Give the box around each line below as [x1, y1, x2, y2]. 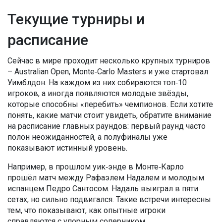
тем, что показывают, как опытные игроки [7, 206, 166, 215]
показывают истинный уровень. [7, 143, 127, 153]
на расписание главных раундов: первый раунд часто [7, 121, 206, 131]
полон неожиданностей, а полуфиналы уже [7, 132, 167, 142]
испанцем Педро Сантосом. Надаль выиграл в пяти [7, 184, 198, 193]
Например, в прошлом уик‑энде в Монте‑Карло [7, 162, 184, 171]
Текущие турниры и [7, 10, 145, 28]
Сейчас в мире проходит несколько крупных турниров [7, 56, 210, 65]
